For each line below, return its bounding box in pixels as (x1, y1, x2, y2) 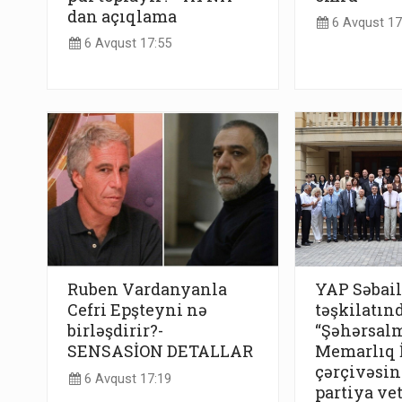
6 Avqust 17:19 (81, 371, 171, 387)
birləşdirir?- (67, 319, 163, 342)
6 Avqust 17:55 (81, 36, 171, 52)
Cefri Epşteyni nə (67, 299, 207, 321)
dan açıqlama (67, 4, 177, 27)
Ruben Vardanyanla (67, 278, 227, 301)
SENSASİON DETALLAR (67, 340, 253, 363)
